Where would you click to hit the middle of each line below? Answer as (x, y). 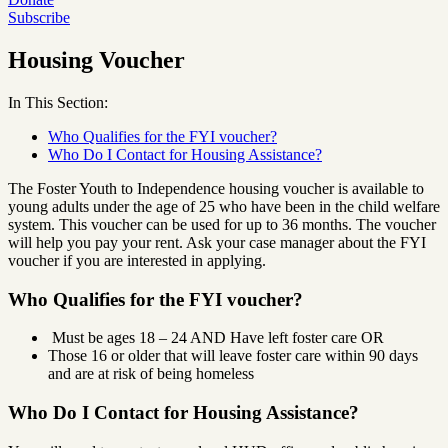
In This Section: (58, 102)
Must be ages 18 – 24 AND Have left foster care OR (218, 338)
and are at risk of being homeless (151, 374)
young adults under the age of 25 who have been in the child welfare (224, 206)
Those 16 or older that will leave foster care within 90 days (233, 356)
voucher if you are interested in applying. (139, 260)
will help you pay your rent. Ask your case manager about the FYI (217, 242)
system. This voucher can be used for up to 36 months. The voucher (222, 224)
